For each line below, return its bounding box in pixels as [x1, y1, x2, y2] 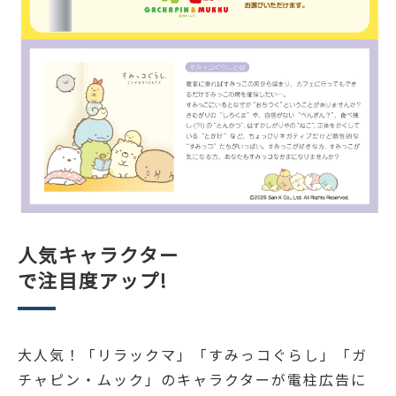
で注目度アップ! [18, 265, 168, 293]
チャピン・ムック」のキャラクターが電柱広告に [18, 368, 367, 390]
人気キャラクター [18, 240, 179, 268]
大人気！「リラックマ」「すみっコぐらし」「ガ [18, 343, 368, 365]
